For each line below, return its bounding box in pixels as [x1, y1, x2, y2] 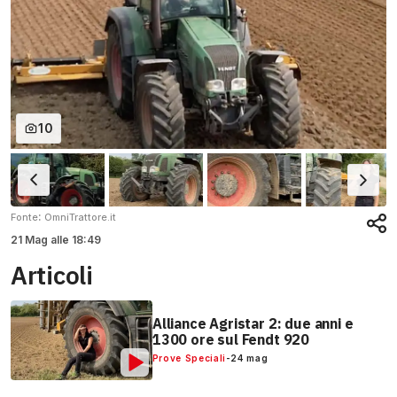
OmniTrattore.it [44, 211, 116, 224]
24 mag [230, 353, 269, 364]
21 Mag [11, 233, 51, 247]
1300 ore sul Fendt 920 [152, 331, 310, 349]
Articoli [11, 259, 93, 292]
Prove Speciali [152, 353, 226, 364]
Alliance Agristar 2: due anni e [152, 315, 354, 333]
